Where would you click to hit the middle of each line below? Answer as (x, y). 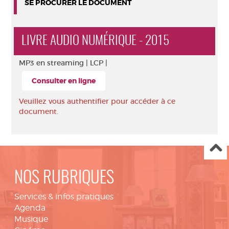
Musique (31, 219)
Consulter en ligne (64, 81)
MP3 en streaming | (54, 63)
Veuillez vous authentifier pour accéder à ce (97, 101)
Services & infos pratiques (64, 197)
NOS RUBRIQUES (64, 179)
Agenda (30, 208)
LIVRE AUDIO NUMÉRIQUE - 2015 (95, 41)
